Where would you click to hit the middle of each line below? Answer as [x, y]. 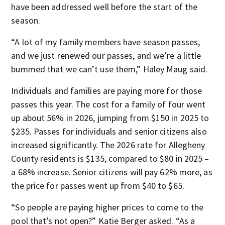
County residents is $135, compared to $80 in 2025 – [110, 158]
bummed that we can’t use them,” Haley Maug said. [109, 69]
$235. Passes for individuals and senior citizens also [109, 131]
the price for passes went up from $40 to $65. [98, 186]
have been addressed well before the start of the [104, 7]
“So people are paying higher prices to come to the [107, 207]
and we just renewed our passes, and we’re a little [106, 55]
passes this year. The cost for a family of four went [108, 104]
